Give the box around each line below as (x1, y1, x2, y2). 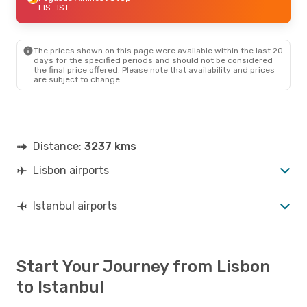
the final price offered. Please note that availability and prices (34, 64, 275, 75)
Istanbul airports (33, 199, 117, 212)
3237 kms (84, 139, 136, 153)
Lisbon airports (33, 163, 109, 177)
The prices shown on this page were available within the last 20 (34, 45, 283, 56)
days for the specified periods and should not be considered (34, 55, 273, 65)
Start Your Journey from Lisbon (16, 256, 270, 276)
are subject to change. (34, 74, 122, 84)
